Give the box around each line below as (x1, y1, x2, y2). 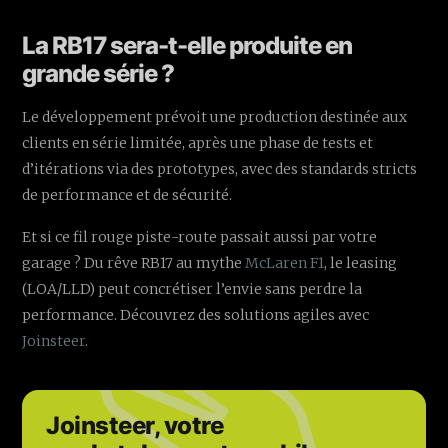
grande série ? (22, 59, 175, 89)
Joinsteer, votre (46, 411, 224, 441)
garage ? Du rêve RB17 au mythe (22, 254, 246, 273)
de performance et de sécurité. (22, 186, 233, 205)
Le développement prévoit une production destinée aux (22, 108, 408, 127)
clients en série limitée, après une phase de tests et (22, 134, 374, 153)
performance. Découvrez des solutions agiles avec (22, 306, 370, 325)
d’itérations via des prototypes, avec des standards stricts (22, 160, 418, 179)
